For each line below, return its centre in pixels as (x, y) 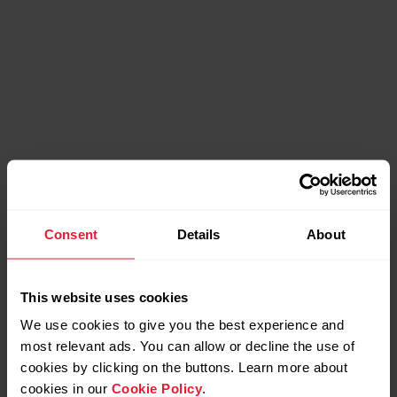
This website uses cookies (105, 296)
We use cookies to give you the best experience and (182, 324)
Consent (71, 234)
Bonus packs (198, 363)
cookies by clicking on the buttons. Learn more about (184, 367)
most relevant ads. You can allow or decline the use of (187, 346)
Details (198, 234)
